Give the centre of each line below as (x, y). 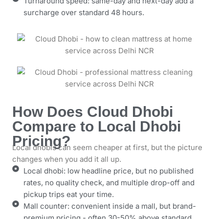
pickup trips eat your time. (68, 194)
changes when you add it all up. (67, 159)
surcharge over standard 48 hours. (84, 12)
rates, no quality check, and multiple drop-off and (109, 183)
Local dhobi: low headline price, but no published (108, 171)
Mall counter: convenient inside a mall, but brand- (109, 206)
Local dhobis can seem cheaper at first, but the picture (107, 147)
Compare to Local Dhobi (97, 126)
